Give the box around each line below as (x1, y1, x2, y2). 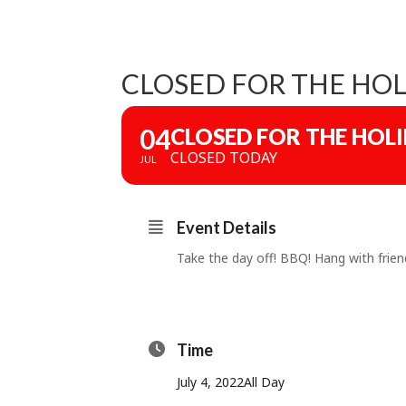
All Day (244, 373, 285, 391)
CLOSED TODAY (170, 148, 278, 168)
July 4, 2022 (177, 373, 245, 391)
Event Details (177, 217, 277, 237)
